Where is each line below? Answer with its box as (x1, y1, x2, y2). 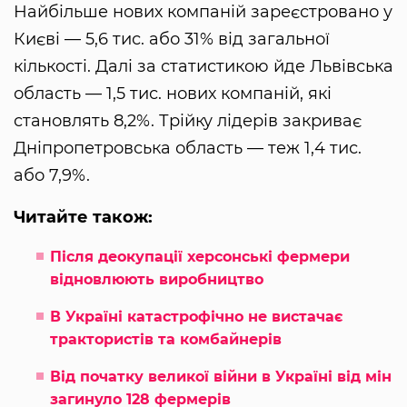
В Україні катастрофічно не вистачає (50, 307, 342, 325)
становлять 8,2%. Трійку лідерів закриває (14, 110, 362, 131)
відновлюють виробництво (50, 270, 263, 288)
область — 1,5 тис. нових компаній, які (14, 83, 332, 104)
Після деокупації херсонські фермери (50, 247, 350, 265)
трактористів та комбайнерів (50, 330, 282, 348)
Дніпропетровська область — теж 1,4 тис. (14, 137, 362, 158)
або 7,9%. (14, 164, 90, 185)
